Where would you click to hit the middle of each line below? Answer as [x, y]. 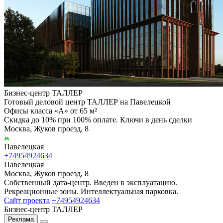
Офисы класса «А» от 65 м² [51, 111]
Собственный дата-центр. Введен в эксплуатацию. [91, 182]
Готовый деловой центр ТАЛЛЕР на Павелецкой [87, 102]
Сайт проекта [27, 200]
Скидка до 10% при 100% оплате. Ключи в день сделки [98, 119]
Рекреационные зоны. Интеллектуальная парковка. [91, 191]
